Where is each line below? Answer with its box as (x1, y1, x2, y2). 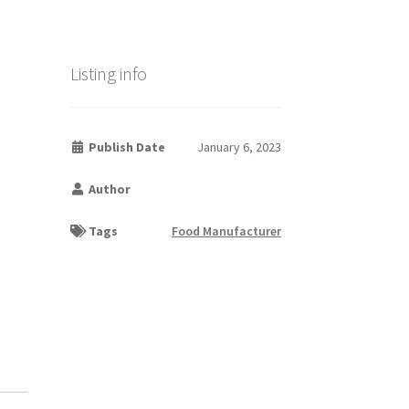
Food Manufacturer (171, 222, 281, 239)
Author (86, 180, 131, 197)
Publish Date (86, 138, 166, 155)
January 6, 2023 (196, 138, 281, 155)
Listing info (69, 62, 147, 86)
